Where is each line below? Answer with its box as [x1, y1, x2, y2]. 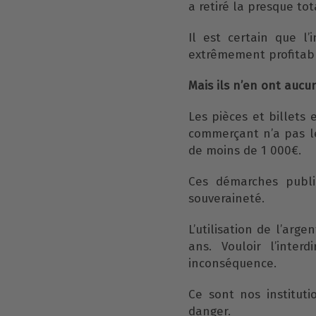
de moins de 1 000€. [188, 142, 301, 158]
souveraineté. [188, 190, 265, 206]
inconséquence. [188, 255, 276, 271]
